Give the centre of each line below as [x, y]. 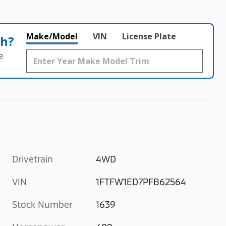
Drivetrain [33, 159]
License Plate [149, 36]
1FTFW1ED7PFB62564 [141, 181]
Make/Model [52, 36]
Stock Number [42, 204]
